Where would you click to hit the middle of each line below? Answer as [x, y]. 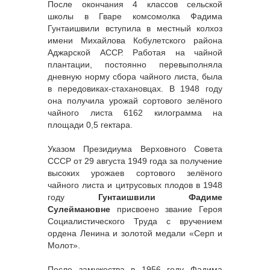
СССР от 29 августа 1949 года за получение [135, 161]
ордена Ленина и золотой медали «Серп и [135, 234]
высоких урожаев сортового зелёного [135, 173]
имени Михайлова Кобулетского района [135, 41]
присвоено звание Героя [166, 209]
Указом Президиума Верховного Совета [135, 149]
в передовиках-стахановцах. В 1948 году [135, 89]
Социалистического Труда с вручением [135, 221]
